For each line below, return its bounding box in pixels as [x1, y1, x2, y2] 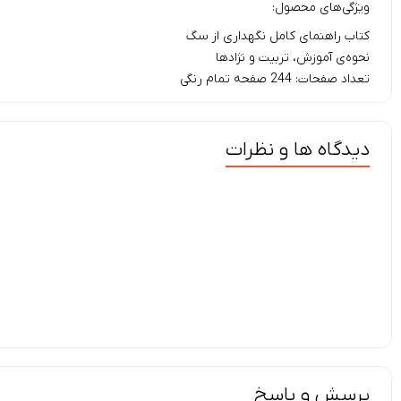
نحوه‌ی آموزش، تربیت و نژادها [216, 49, 370, 67]
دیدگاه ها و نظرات [226, 137, 370, 164]
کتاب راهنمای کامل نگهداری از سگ [186, 28, 370, 46]
